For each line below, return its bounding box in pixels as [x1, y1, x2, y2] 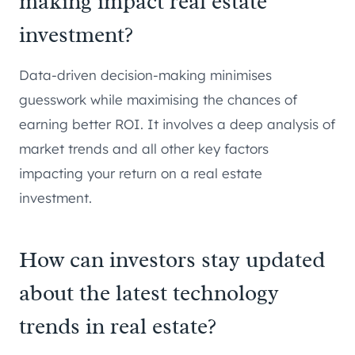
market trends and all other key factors [19, 139, 269, 157]
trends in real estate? [19, 311, 216, 340]
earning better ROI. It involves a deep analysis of [19, 115, 335, 132]
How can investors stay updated [19, 245, 325, 273]
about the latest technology [19, 278, 279, 307]
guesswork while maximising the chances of [19, 90, 297, 108]
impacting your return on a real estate [19, 164, 262, 181]
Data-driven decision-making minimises [19, 66, 272, 83]
